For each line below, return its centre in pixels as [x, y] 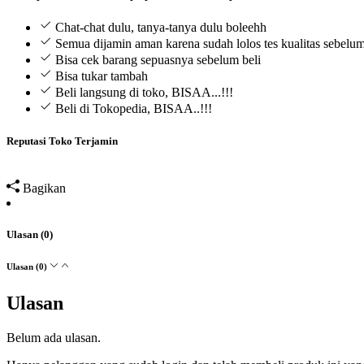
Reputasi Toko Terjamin [62, 141]
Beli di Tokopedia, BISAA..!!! [134, 109]
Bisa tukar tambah [102, 76]
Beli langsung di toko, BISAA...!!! [144, 93]
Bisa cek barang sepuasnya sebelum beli [158, 60]
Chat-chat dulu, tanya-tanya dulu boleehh [161, 28]
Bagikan [44, 188]
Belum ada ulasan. [54, 337]
